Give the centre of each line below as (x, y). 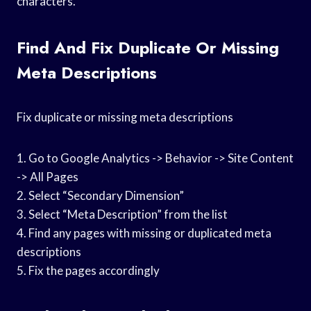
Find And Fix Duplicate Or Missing (148, 47)
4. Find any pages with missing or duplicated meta (144, 233)
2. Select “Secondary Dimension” (100, 195)
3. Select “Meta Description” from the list (122, 214)
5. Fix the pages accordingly (88, 270)
